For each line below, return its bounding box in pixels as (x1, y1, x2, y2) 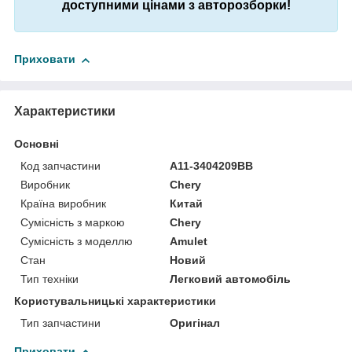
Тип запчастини (20, 316, 101, 329)
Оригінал (170, 316, 221, 329)
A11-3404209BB (170, 159, 254, 172)
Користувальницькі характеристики (14, 294, 216, 307)
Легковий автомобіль (170, 272, 291, 285)
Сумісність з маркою (20, 215, 125, 229)
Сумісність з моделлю (20, 234, 133, 247)
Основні (14, 137, 59, 150)
